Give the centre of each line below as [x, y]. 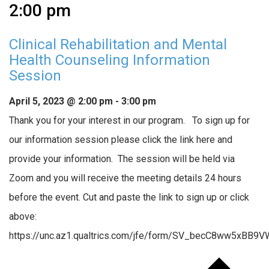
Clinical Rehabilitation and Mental [118, 45]
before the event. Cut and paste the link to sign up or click [129, 198]
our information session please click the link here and [121, 140]
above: [24, 217]
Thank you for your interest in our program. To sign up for [129, 121]
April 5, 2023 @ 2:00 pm [61, 101]
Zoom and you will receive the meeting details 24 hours [125, 178]
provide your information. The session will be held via [122, 159]
